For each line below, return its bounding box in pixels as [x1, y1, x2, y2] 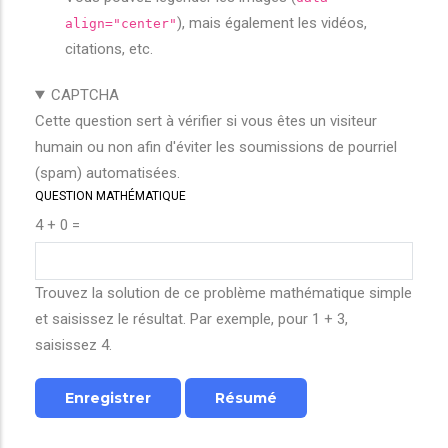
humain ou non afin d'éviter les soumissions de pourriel [35, 138, 397, 156]
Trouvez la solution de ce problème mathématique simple [35, 284, 412, 302]
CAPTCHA [50, 86, 119, 104]
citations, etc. [65, 40, 153, 58]
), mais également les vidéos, [177, 14, 367, 32]
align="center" [65, 16, 177, 31]
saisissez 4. [35, 336, 112, 354]
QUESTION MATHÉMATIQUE [35, 189, 186, 203]
